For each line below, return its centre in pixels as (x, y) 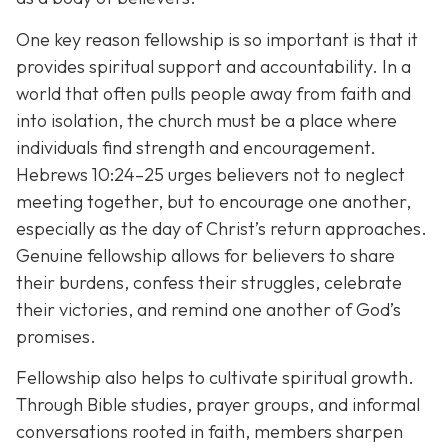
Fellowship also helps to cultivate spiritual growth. (215, 378)
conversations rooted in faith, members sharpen (209, 432)
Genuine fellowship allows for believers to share (205, 255)
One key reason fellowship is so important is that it (217, 39)
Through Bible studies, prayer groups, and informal (218, 405)
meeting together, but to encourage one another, (213, 201)
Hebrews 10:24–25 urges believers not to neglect (210, 174)
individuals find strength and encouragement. (196, 147)
